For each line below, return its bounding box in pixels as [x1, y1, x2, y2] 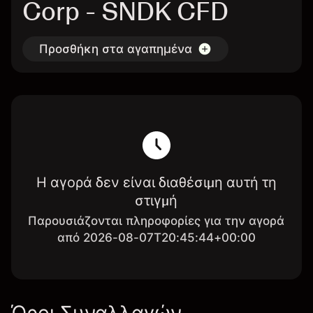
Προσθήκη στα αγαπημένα [39, 42, 192, 56]
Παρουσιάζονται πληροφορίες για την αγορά [28, 214, 285, 228]
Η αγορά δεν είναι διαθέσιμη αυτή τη [36, 174, 277, 191]
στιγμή [135, 192, 178, 209]
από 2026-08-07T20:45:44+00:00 [57, 231, 256, 245]
